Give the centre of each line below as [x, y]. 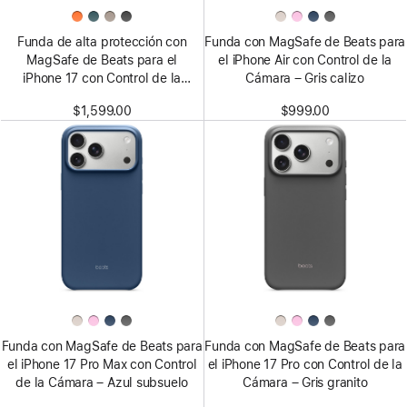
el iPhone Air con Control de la [305, 60]
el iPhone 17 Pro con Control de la [305, 365]
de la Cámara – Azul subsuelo [102, 383]
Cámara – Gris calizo [305, 78]
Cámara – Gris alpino [102, 96]
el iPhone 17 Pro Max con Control [102, 365]
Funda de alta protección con [102, 42]
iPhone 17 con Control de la [102, 78]
